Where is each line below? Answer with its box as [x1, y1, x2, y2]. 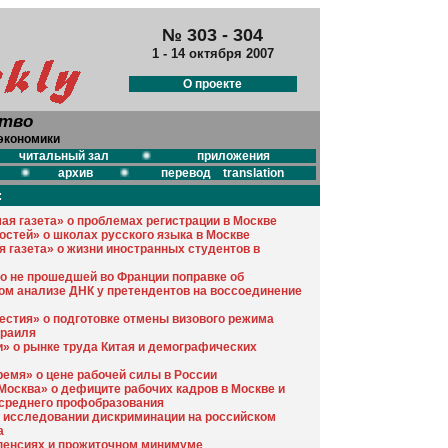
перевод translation [161, 166, 284, 180]
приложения [197, 149, 270, 163]
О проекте [183, 77, 242, 92]
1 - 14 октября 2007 [151, 46, 274, 61]
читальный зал [18, 149, 109, 163]
